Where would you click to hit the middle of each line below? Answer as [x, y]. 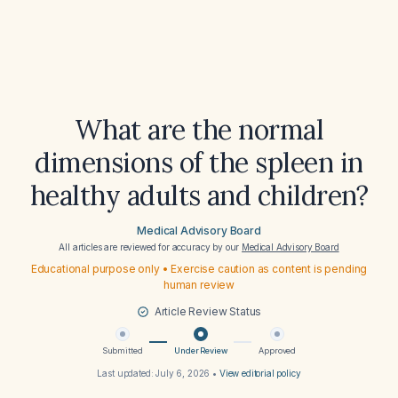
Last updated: [127, 373]
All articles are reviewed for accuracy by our [151, 247]
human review [199, 285]
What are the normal [199, 130]
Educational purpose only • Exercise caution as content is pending [199, 269]
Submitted [122, 350]
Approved [278, 350]
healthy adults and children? [199, 195]
